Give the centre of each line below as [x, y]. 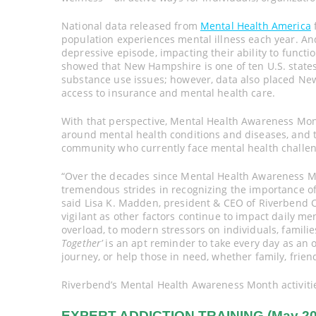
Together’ [82, 243]
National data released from [131, 25]
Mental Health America [255, 25]
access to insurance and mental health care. [169, 92]
